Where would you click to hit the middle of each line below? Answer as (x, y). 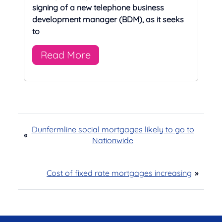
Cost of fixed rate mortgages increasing (119, 173)
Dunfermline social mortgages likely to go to (113, 130)
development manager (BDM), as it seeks (108, 19)
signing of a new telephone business (98, 7)
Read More (66, 55)
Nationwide (113, 140)
